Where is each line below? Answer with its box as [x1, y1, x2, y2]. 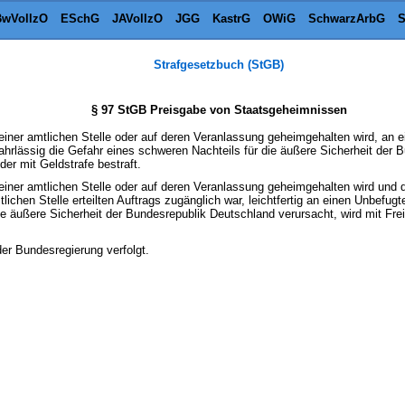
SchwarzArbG [307, 12, 385, 25]
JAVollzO [111, 12, 163, 25]
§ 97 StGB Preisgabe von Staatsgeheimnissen [90, 103, 347, 117]
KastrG [212, 12, 250, 25]
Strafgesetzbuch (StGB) [154, 58, 284, 71]
